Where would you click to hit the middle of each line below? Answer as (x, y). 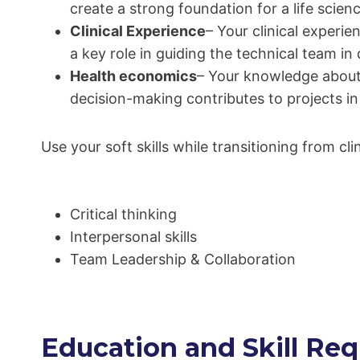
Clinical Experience (138, 31)
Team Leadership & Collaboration (183, 260)
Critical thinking (123, 215)
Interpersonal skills (133, 237)
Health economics (133, 76)
